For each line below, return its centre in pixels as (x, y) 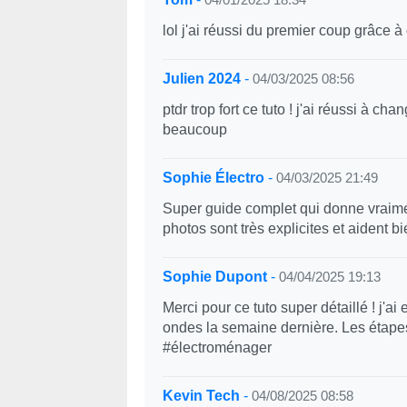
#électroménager (217, 347)
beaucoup (194, 129)
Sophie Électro (213, 178)
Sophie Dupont (214, 277)
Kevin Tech (201, 396)
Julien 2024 (201, 79)
